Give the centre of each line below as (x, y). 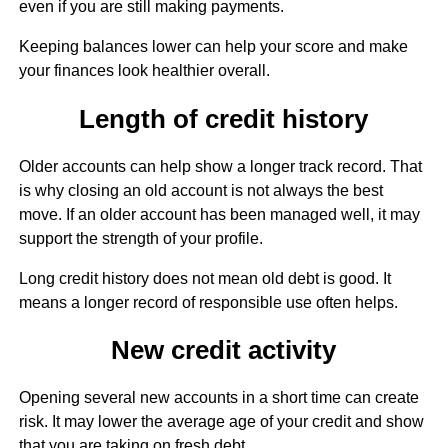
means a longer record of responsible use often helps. (208, 302)
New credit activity (224, 350)
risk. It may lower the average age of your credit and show (221, 422)
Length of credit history (224, 118)
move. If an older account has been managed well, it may (219, 214)
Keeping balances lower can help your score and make (213, 47)
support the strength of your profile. (140, 238)
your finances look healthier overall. (144, 71)
